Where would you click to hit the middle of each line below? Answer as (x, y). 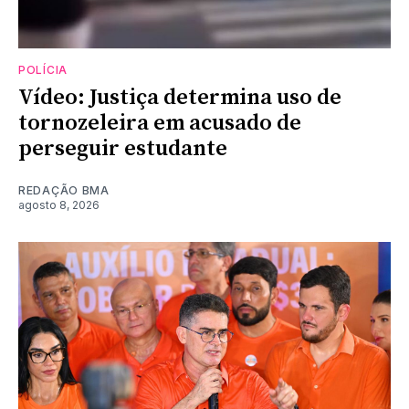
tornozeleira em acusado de (160, 123)
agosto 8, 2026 (59, 204)
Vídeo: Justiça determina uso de (180, 97)
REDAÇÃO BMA (64, 190)
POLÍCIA (43, 69)
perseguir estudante (123, 148)
